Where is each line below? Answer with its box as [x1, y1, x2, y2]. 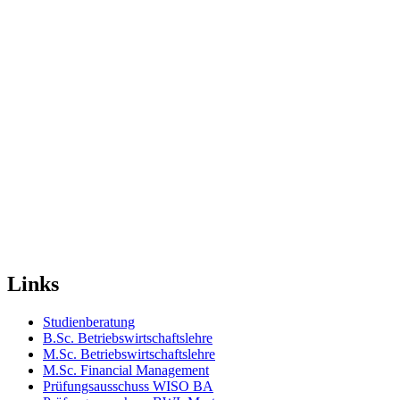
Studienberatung [43, 313, 135, 329]
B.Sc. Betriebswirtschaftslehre [43, 329, 212, 346]
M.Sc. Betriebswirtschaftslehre [43, 346, 215, 362]
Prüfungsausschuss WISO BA [43, 378, 213, 394]
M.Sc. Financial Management [43, 362, 209, 378]
